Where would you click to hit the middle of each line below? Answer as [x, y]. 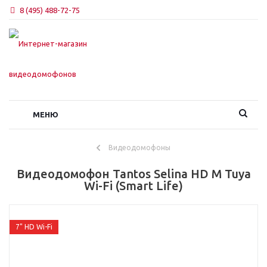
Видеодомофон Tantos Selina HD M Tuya [133, 173]
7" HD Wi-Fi [34, 226]
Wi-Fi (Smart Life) [133, 185]
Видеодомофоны [139, 147]
